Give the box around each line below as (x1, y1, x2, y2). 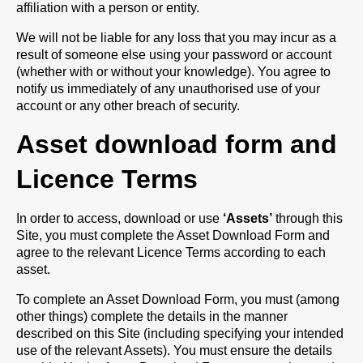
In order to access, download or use (16, 211, 223, 225)
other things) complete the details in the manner (16, 310, 288, 323)
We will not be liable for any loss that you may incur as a (16, 31, 336, 45)
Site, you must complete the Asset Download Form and (16, 228, 330, 242)
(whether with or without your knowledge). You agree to (16, 65, 331, 79)
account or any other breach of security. (16, 99, 240, 113)
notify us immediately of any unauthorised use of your (16, 82, 320, 96)
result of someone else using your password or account (16, 48, 331, 62)
